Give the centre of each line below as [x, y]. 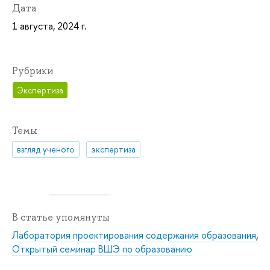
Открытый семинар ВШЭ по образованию [102, 249]
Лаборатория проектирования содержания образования [134, 235]
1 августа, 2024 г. [49, 26]
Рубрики [33, 71]
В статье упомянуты [61, 218]
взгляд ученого [46, 149]
